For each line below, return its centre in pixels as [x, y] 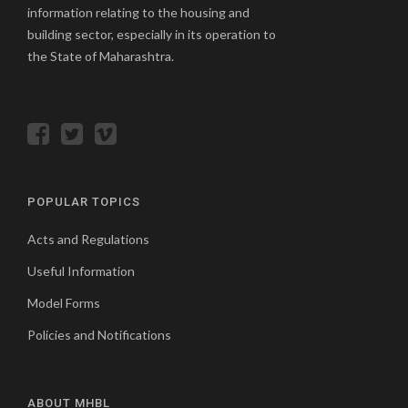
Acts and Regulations [88, 239]
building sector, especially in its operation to [152, 34]
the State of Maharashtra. [101, 56]
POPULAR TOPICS [84, 201]
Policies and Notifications [99, 334]
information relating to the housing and [138, 12]
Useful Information [81, 270]
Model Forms [64, 302]
